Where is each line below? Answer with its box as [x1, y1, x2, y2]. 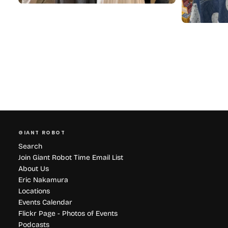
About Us [18, 164, 49, 174]
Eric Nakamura [18, 176, 68, 185]
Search [18, 142, 42, 151]
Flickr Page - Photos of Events [18, 209, 118, 218]
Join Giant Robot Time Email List [18, 153, 123, 162]
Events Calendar [18, 198, 72, 207]
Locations [18, 187, 50, 196]
